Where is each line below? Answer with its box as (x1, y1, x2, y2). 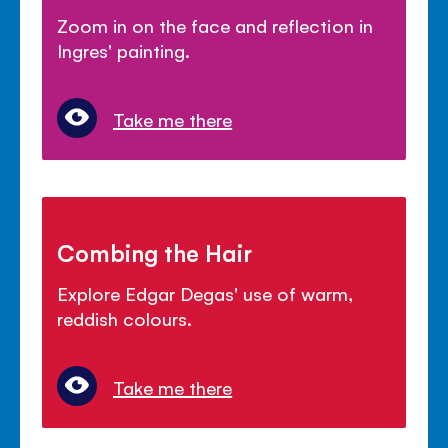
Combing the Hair (57, 236, 253, 267)
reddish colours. (57, 305, 193, 330)
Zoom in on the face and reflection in (57, 12, 373, 37)
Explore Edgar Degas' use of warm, (57, 280, 353, 305)
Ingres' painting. (57, 37, 191, 62)
